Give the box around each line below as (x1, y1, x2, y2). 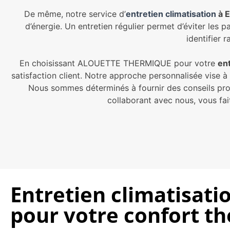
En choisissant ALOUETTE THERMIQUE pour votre (19, 58, 218, 69)
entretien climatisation (125, 9, 216, 20)
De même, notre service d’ (24, 9, 126, 20)
